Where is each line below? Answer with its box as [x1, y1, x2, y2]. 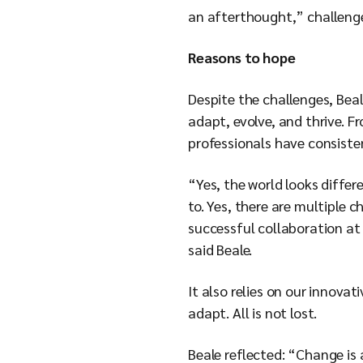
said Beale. [188, 240, 256, 258]
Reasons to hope [188, 48, 296, 66]
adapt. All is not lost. [188, 303, 321, 322]
